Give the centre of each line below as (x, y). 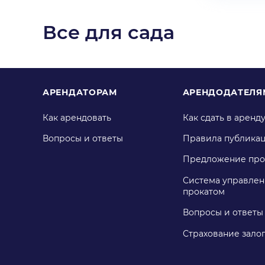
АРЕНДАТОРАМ (80, 92)
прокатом (203, 192)
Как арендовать (77, 118)
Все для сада (109, 32)
